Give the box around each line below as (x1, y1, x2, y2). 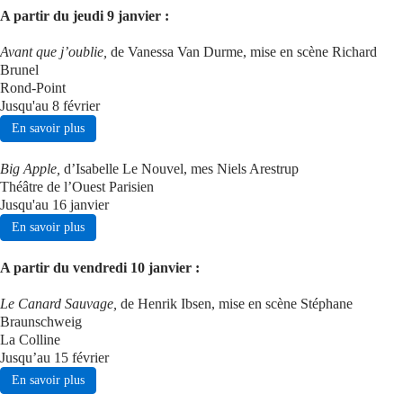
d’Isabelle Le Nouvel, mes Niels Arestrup (64, 161, 299, 176)
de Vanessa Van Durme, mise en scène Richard (111, 44, 377, 59)
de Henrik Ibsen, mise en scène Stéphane (121, 296, 353, 311)
